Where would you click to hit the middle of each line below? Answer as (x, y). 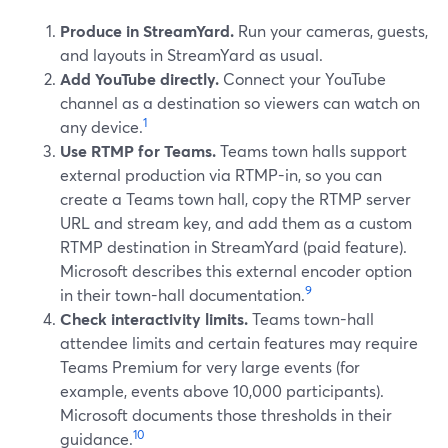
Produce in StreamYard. (147, 30)
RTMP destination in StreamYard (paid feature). (233, 246)
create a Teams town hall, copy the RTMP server (235, 198)
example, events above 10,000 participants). (222, 390)
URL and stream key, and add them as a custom (236, 222)
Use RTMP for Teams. (138, 150)
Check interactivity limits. (154, 318)
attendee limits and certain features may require (239, 342)
